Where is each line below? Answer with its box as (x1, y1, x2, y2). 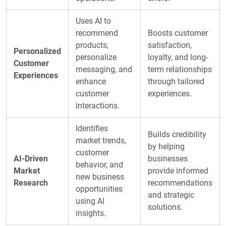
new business (76, 172, 124, 182)
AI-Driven (14, 153, 48, 163)
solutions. (148, 202, 183, 212)
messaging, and (76, 64, 132, 74)
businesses (148, 153, 188, 163)
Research (14, 178, 48, 188)
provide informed (148, 165, 208, 176)
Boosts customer (148, 28, 208, 38)
